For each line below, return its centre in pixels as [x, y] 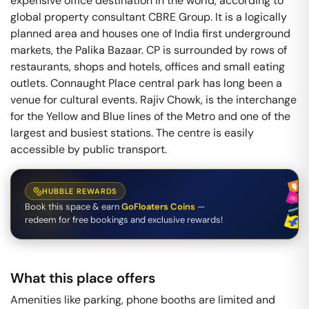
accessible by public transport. [89, 149]
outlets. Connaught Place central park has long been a [146, 83]
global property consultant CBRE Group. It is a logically [149, 17]
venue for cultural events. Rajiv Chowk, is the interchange [153, 100]
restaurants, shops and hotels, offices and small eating [148, 67]
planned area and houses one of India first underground [150, 33]
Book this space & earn [72, 207]
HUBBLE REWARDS [80, 191]
